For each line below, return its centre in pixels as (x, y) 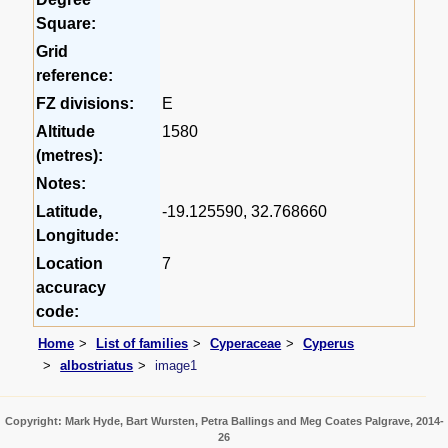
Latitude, (69, 211)
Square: (66, 23)
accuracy (71, 287)
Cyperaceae (246, 344)
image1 (176, 365)
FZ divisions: (85, 103)
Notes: (61, 183)
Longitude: (78, 235)
